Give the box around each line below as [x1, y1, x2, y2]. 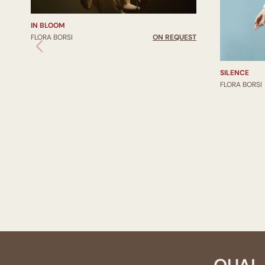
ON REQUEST [153, 32, 196, 42]
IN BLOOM [31, 20, 65, 30]
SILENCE [220, 67, 249, 77]
